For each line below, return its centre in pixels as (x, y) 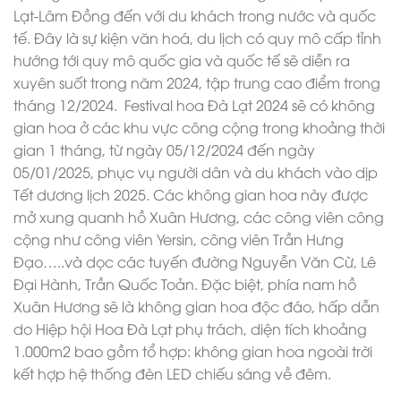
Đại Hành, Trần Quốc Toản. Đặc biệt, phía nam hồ (185, 284)
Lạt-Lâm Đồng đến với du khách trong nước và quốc (195, 16)
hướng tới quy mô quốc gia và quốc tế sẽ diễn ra (182, 60)
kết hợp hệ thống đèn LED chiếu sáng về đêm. (172, 374)
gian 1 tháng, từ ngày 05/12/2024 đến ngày (164, 150)
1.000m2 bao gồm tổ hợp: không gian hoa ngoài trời (193, 351)
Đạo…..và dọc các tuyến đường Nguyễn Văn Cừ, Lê (195, 262)
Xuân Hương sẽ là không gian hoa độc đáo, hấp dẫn (196, 307)
